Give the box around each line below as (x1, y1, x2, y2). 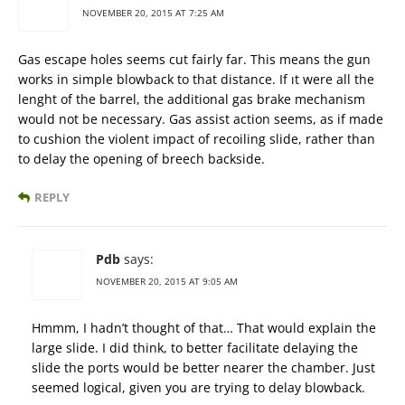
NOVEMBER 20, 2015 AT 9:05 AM (96, 274, 238, 287)
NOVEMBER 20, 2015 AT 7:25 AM (82, 5, 224, 19)
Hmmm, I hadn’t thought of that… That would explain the (32, 318, 376, 336)
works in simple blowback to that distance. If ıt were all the (18, 70, 374, 88)
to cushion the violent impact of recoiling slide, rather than (18, 129, 375, 147)
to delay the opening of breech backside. (18, 149, 265, 167)
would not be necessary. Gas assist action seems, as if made (18, 109, 383, 127)
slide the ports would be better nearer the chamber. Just (32, 358, 375, 376)
